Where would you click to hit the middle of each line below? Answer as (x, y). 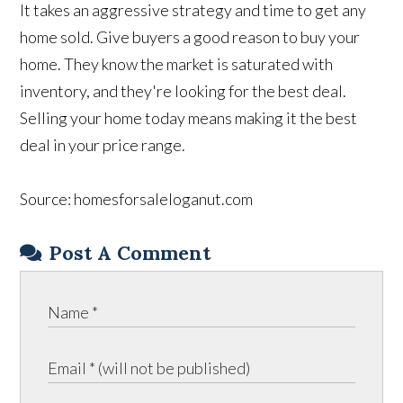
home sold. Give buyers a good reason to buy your (190, 36)
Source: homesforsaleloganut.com (137, 198)
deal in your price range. (103, 144)
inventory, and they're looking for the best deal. (184, 90)
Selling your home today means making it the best (189, 117)
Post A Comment (130, 252)
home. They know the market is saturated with (177, 63)
